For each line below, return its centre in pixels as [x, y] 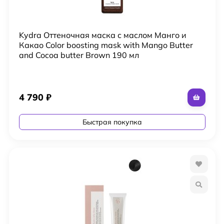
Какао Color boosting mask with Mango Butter [106, 45]
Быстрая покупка [112, 122]
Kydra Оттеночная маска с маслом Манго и [102, 35]
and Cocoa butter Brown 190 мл [79, 55]
